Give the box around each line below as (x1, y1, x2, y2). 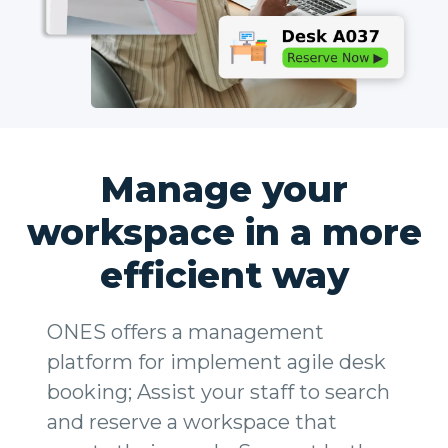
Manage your (100, 167, 348, 211)
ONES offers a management (47, 320, 324, 344)
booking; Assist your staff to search (47, 380, 390, 404)
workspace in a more (26, 210, 422, 254)
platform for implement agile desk (47, 350, 386, 374)
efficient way (99, 253, 349, 297)
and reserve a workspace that (47, 410, 337, 434)
